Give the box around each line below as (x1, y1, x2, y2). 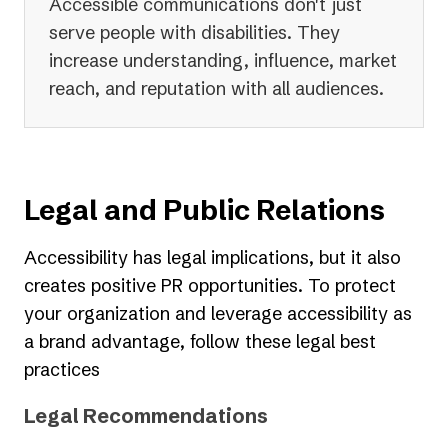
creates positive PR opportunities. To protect (24, 274, 396, 298)
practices (24, 358, 100, 382)
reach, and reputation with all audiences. (49, 77, 384, 101)
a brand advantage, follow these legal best (24, 330, 376, 354)
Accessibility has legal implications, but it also (24, 246, 401, 270)
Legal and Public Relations (24, 193, 385, 228)
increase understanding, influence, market (49, 49, 397, 73)
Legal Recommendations (24, 403, 268, 429)
